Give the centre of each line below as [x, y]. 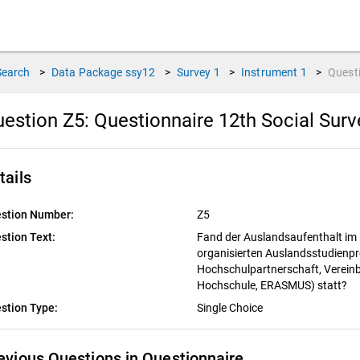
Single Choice [231, 308]
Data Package [87, 72]
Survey [194, 72]
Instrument [270, 72]
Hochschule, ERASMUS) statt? [273, 285]
